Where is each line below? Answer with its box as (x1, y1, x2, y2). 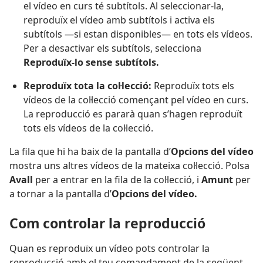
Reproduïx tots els (151, 79, 234, 93)
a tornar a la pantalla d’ (9, 187, 112, 201)
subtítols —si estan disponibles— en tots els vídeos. (23, 28, 252, 41)
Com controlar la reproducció (9, 213, 205, 232)
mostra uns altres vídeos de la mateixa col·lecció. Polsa (9, 159, 249, 173)
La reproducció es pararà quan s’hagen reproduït (23, 107, 242, 121)
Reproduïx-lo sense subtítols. (23, 56, 159, 69)
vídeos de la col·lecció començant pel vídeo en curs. (23, 93, 248, 107)
